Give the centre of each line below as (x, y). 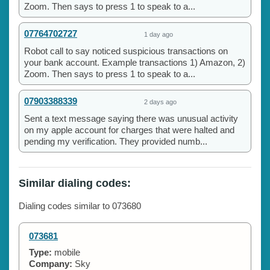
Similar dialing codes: (75, 183)
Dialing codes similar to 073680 (80, 206)
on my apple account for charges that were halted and (129, 130)
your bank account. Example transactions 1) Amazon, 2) (135, 62)
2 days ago (160, 102)
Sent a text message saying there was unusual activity (131, 118)
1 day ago (159, 34)
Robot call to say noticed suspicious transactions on (126, 51)
